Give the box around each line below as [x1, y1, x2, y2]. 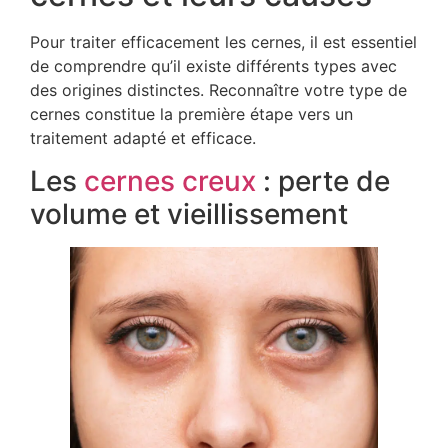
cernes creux [84, 163, 256, 198]
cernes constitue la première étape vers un [30, 104, 353, 125]
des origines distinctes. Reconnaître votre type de [30, 80, 407, 101]
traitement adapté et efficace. [30, 128, 256, 149]
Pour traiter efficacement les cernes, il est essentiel [30, 32, 417, 53]
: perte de [256, 163, 390, 198]
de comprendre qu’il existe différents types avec [30, 56, 397, 77]
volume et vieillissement [30, 196, 348, 231]
